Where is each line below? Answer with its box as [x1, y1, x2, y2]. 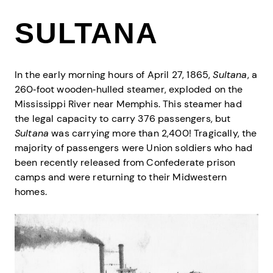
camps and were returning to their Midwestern [15, 170, 227, 183]
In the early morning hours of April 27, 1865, [15, 68, 213, 81]
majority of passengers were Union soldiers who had [15, 141, 253, 154]
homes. [15, 185, 47, 198]
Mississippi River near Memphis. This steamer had [15, 97, 242, 110]
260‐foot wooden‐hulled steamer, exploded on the [15, 82, 243, 96]
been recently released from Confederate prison [15, 155, 236, 169]
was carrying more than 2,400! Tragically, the [49, 126, 257, 140]
